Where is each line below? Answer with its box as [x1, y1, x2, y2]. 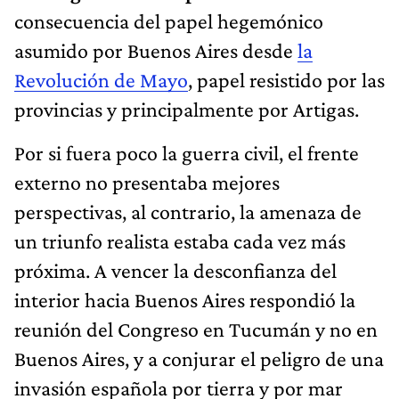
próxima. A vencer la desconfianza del [14, 257, 337, 282]
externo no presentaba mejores [14, 169, 280, 194]
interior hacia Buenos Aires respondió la [14, 287, 355, 312]
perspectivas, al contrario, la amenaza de [14, 199, 362, 224]
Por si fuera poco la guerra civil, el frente [14, 140, 359, 165]
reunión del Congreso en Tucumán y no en [14, 316, 378, 341]
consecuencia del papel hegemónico [14, 8, 323, 33]
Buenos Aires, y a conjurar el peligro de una [14, 346, 384, 370]
